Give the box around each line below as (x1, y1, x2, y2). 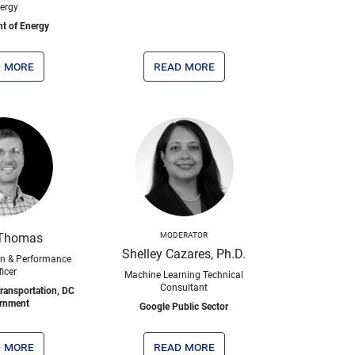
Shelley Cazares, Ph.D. (122, 246, 246, 261)
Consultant (160, 282, 208, 293)
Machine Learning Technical (124, 269, 243, 281)
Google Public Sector (139, 301, 228, 312)
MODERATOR (160, 231, 208, 239)
